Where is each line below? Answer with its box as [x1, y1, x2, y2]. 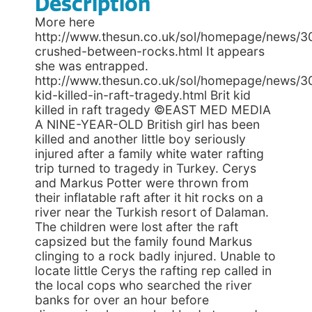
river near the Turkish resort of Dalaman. [35, 205, 269, 219]
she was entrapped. [35, 58, 148, 73]
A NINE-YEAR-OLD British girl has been [35, 117, 260, 132]
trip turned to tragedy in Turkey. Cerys [35, 161, 256, 175]
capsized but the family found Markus [35, 234, 252, 249]
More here [35, 15, 95, 29]
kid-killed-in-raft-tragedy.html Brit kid [35, 88, 251, 102]
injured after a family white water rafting [35, 146, 264, 161]
